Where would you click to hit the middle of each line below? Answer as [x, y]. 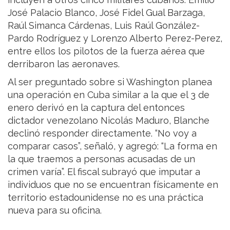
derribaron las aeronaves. [64, 64]
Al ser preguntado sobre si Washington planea [110, 82]
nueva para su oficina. [55, 210]
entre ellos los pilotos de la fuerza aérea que [106, 51]
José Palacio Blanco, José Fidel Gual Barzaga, [106, 12]
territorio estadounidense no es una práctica [106, 197]
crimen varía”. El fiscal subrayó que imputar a [104, 171]
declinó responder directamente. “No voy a [102, 133]
